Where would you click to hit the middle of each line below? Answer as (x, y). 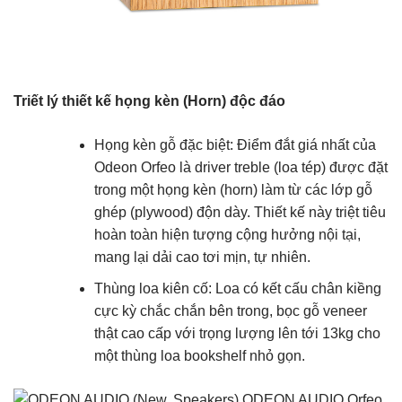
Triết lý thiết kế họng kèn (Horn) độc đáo (149, 101)
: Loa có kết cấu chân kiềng (294, 288)
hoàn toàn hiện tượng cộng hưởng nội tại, (227, 235)
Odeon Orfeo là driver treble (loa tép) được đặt (240, 168)
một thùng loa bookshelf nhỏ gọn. (199, 355)
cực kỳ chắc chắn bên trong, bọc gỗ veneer (230, 310)
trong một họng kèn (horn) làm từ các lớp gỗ (233, 190)
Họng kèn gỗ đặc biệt (162, 145)
